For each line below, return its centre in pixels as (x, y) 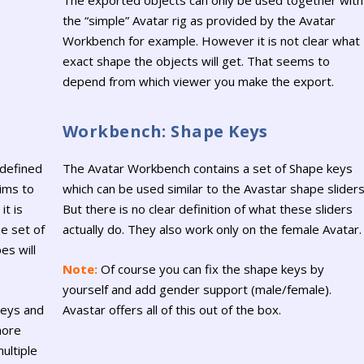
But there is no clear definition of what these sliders (207, 208)
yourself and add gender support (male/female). (197, 289)
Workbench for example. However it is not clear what (211, 41)
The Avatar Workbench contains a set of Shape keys (207, 168)
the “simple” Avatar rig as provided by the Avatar (199, 21)
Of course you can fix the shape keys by (210, 269)
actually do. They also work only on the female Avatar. (212, 229)
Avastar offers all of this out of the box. (171, 309)
